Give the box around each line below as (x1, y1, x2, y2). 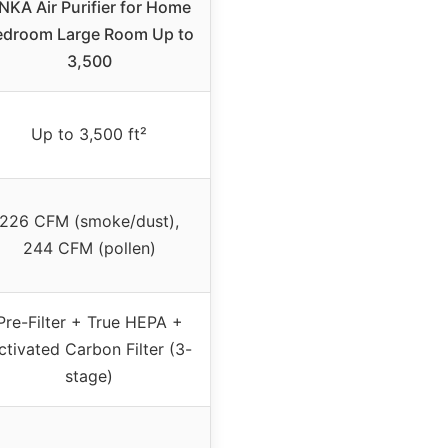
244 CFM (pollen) (22, 238, 156, 259)
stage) (65, 366, 113, 387)
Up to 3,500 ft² (31, 124, 147, 145)
